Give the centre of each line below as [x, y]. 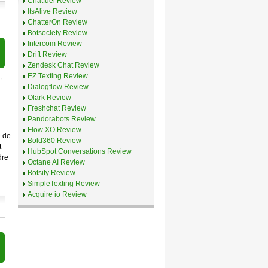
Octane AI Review [56, 162]
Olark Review [49, 97]
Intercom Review [54, 43]
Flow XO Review [54, 130]
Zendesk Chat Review [63, 65]
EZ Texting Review [57, 76]
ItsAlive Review [52, 11]
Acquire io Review [57, 194]
